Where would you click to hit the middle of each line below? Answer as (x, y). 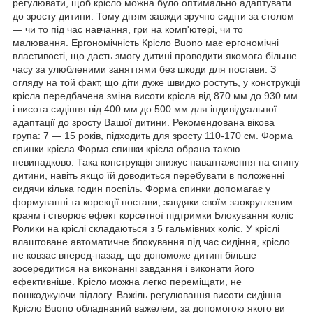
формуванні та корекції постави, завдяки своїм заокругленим (153, 202)
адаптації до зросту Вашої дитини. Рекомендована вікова (144, 122)
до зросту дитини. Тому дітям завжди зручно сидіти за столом (153, 16)
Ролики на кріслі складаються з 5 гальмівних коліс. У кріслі (146, 228)
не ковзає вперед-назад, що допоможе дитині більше (134, 255)
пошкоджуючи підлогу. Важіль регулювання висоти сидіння (147, 294)
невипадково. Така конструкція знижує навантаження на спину (156, 162)
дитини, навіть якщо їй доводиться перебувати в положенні (148, 175)
